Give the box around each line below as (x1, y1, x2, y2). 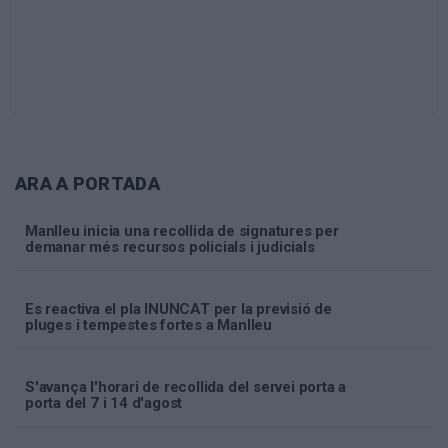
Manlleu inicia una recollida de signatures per (25, 222, 339, 241)
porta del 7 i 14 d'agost (25, 394, 183, 413)
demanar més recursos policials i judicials (25, 238, 315, 257)
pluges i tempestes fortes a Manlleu (25, 316, 273, 335)
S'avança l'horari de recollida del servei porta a (25, 378, 347, 397)
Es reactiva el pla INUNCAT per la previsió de (25, 300, 332, 319)
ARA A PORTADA (15, 173, 160, 195)
